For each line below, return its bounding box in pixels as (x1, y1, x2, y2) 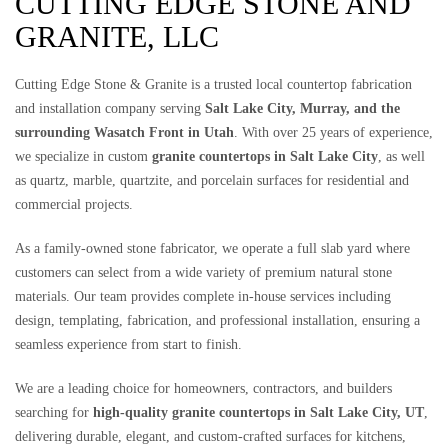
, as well (378, 149, 425, 164)
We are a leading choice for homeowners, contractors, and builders (15, 381, 392, 396)
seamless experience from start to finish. (15, 337, 242, 352)
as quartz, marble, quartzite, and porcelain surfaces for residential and (15, 173, 409, 188)
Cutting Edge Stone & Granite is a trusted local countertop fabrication (15, 77, 412, 92)
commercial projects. (15, 197, 133, 212)
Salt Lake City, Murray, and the (205, 101, 400, 116)
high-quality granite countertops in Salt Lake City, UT (93, 405, 424, 420)
